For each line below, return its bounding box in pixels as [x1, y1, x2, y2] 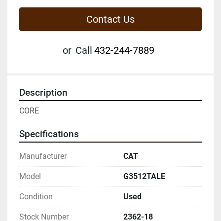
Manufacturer [19, 151, 67, 161]
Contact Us [86, 13, 135, 25]
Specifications [19, 128, 79, 140]
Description [19, 87, 68, 98]
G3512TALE [123, 171, 165, 181]
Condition [19, 191, 53, 201]
